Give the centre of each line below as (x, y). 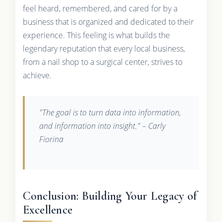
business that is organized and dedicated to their (108, 22)
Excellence (48, 210)
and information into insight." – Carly (102, 126)
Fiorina (51, 139)
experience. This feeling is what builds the (96, 35)
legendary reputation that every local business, (104, 49)
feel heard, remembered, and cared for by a (100, 9)
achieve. (37, 76)
